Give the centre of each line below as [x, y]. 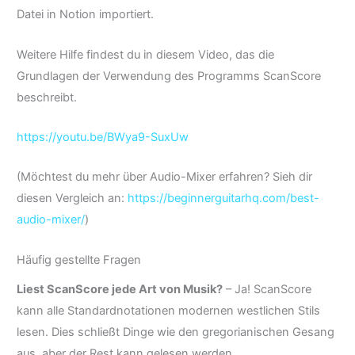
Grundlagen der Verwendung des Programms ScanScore [169, 76]
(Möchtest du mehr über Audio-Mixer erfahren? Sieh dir [164, 177]
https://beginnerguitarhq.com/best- [223, 198]
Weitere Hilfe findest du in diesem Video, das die [145, 54]
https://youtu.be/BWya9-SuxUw [104, 137]
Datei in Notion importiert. [85, 15]
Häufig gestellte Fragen [79, 260]
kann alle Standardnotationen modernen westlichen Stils [168, 310]
